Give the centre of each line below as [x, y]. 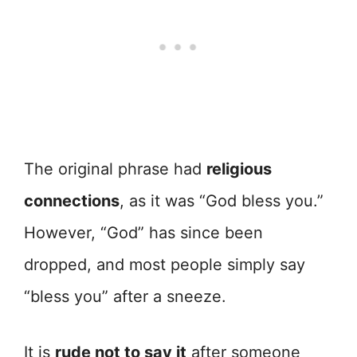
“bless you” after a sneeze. [125, 297]
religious [239, 169]
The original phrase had [115, 169]
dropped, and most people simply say [165, 265]
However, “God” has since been [143, 233]
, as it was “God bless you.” [222, 201]
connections [72, 201]
